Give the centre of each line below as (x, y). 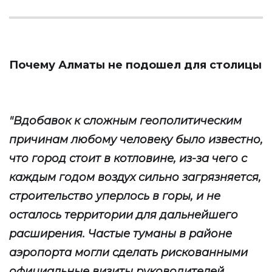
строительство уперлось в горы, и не (115, 196)
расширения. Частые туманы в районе (121, 234)
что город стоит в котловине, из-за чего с (128, 158)
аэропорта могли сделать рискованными (128, 253)
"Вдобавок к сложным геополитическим (125, 121)
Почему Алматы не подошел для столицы (135, 65)
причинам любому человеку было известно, (136, 140)
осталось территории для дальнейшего (124, 215)
